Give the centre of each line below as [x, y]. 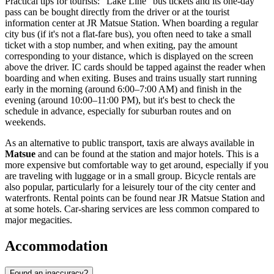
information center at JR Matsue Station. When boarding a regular [131, 23]
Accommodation [56, 246]
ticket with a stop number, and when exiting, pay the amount [121, 45]
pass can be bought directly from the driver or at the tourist [117, 12]
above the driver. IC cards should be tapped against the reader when [135, 67]
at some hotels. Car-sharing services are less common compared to [132, 209]
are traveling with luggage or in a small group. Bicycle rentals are [130, 176]
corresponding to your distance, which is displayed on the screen [129, 56]
